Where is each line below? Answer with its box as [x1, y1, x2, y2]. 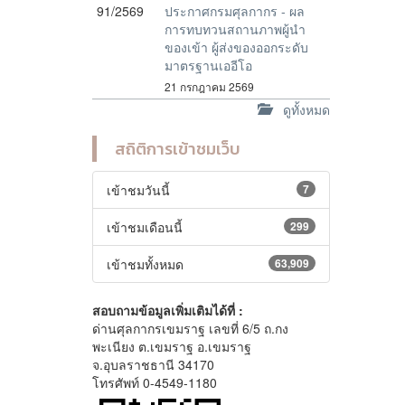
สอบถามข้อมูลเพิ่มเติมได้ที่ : [92, 301, 243, 319]
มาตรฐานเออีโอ [165, 56, 252, 74]
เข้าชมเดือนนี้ [107, 218, 183, 236]
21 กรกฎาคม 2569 [165, 79, 254, 94]
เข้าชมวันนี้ [107, 181, 170, 199]
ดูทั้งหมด [269, 101, 330, 116]
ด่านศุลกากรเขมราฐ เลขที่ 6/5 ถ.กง [92, 319, 288, 337]
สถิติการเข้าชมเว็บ [115, 137, 240, 161]
